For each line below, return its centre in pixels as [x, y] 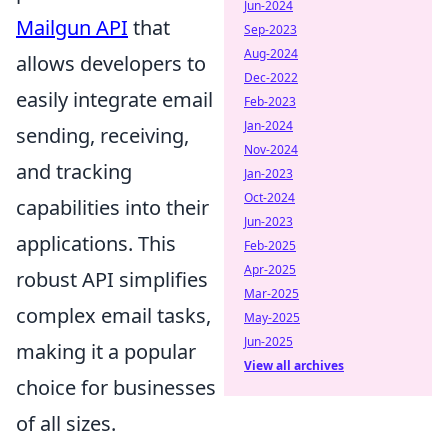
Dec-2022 [271, 77]
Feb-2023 [270, 101]
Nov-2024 [271, 149]
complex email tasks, [113, 316]
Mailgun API [72, 28]
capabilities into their [112, 208]
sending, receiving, [102, 136]
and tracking [74, 172]
